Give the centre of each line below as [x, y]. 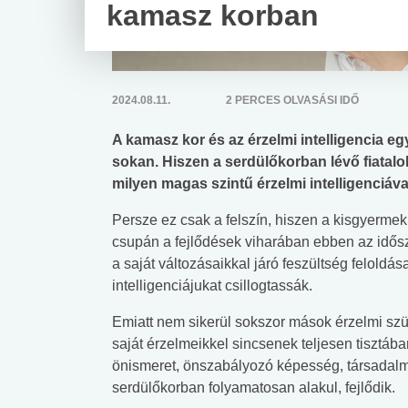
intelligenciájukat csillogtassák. [212, 285]
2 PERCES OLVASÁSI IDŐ [292, 100]
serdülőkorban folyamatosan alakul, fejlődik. [254, 387]
